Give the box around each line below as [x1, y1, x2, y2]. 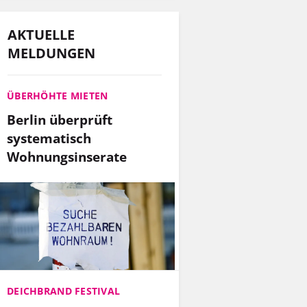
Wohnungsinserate [7, 147, 127, 166]
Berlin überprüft [7, 110, 112, 129]
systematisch [7, 128, 91, 147]
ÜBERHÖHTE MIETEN [7, 88, 108, 102]
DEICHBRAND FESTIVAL [7, 284, 121, 298]
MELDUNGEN [8, 43, 95, 62]
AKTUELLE [8, 25, 75, 44]
